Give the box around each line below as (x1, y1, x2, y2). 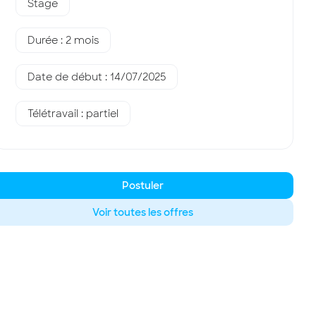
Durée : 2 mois (28, 34, 99, 47)
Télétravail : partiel (28, 107, 119, 120)
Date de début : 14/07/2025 (28, 71, 166, 83)
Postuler (122, 179, 164, 192)
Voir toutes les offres (92, 206, 194, 219)
